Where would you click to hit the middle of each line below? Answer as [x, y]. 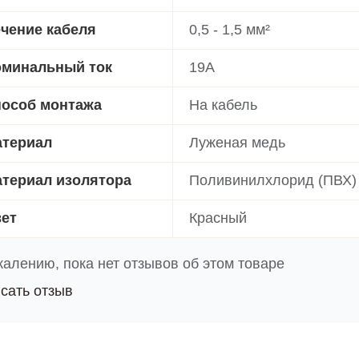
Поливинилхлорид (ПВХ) [273, 180]
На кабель [223, 105]
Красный [218, 218]
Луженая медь [237, 142]
